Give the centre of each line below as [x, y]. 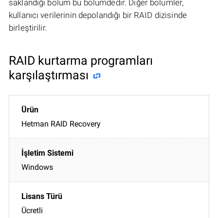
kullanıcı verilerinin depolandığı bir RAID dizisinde [98, 15]
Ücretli [32, 210]
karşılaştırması [49, 75]
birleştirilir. [28, 27]
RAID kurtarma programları [81, 60]
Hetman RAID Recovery [61, 124]
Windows [37, 167]
